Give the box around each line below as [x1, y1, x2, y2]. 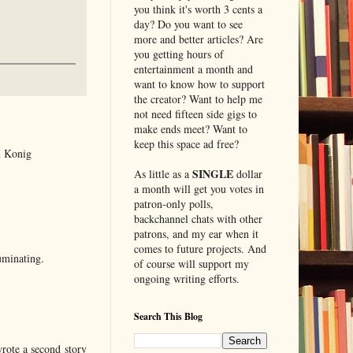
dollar [232, 165, 262, 181]
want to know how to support [133, 76, 265, 91]
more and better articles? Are [133, 31, 263, 46]
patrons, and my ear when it [133, 225, 258, 241]
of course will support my [133, 255, 249, 271]
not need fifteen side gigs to [133, 106, 257, 121]
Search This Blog [133, 309, 203, 323]
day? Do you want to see [133, 16, 243, 32]
